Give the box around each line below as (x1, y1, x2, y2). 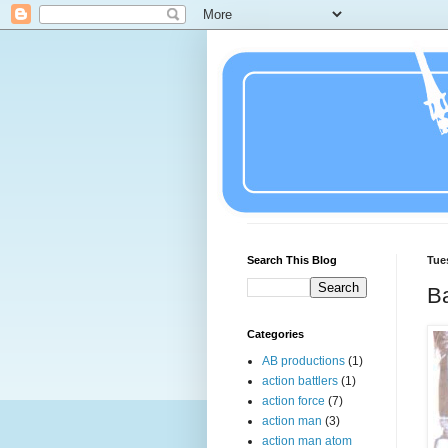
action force (262, 394, 325, 408)
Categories (247, 328, 304, 340)
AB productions (262, 354, 345, 368)
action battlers (262, 374, 338, 388)
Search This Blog (247, 254, 337, 266)
